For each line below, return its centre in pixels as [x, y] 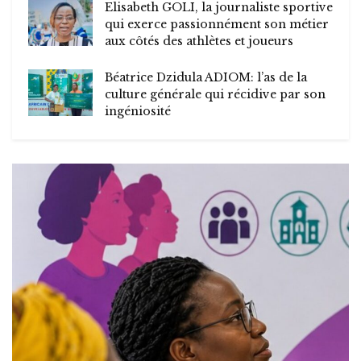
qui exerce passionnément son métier [217, 25]
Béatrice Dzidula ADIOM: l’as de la [206, 78]
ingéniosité [138, 112]
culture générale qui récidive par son [215, 95]
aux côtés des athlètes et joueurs [199, 41]
